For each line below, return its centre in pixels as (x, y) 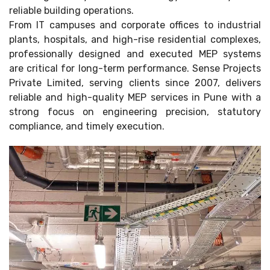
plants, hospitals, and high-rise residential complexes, (135, 39)
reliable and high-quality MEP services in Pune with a (135, 97)
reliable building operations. (71, 11)
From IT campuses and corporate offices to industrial (135, 25)
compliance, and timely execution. (87, 126)
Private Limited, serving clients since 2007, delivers (135, 83)
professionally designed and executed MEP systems (135, 54)
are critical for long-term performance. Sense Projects (135, 68)
